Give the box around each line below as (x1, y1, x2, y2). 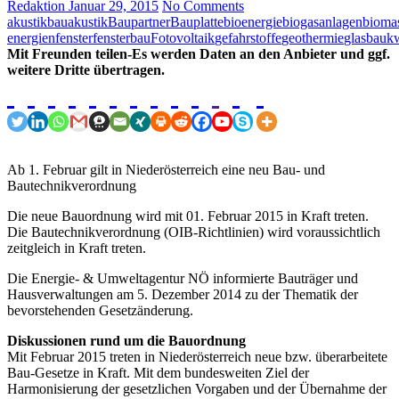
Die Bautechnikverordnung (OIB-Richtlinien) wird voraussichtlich (7, 224, 380, 240)
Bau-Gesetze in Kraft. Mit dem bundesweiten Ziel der (7, 364, 309, 380)
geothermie (281, 29, 344, 45)
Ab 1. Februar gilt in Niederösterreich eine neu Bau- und (7, 161, 325, 177)
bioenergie (224, 13, 282, 29)
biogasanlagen (282, 13, 362, 29)
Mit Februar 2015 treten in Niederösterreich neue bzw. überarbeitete (7, 348, 387, 364)
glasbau (344, 29, 387, 45)
